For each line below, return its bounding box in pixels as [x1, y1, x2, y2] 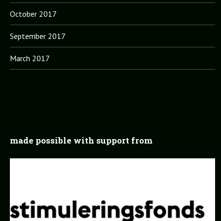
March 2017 [9, 53, 50, 63]
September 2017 [9, 31, 66, 41]
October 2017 [9, 9, 57, 19]
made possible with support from [9, 135, 152, 146]
